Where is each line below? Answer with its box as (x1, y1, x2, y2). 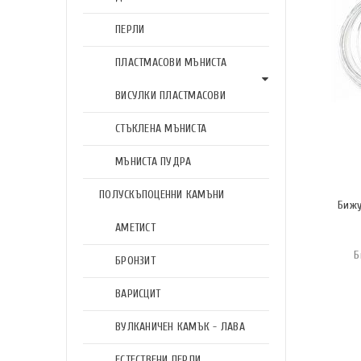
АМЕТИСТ (115, 221, 156, 234)
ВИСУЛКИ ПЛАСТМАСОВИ (115, 89, 226, 102)
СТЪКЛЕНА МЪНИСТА (115, 122, 206, 135)
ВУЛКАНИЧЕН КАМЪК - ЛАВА (115, 320, 245, 334)
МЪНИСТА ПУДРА (115, 155, 192, 168)
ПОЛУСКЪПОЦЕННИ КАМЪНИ (99, 188, 225, 201)
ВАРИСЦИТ (115, 287, 160, 301)
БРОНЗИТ (115, 254, 156, 268)
